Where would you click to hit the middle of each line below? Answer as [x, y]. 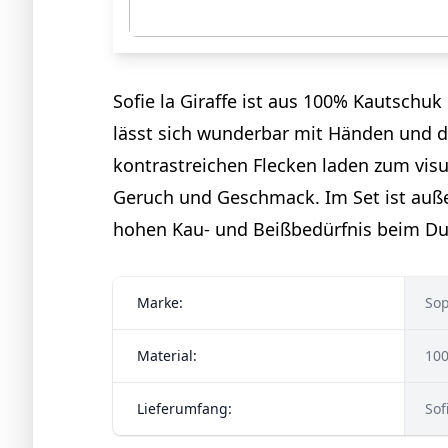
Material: [167, 355]
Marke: [160, 302]
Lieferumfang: [184, 408]
